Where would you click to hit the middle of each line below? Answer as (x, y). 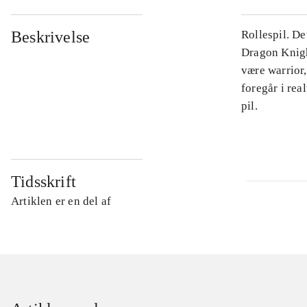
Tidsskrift (44, 182)
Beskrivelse (51, 37)
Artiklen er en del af (61, 201)
